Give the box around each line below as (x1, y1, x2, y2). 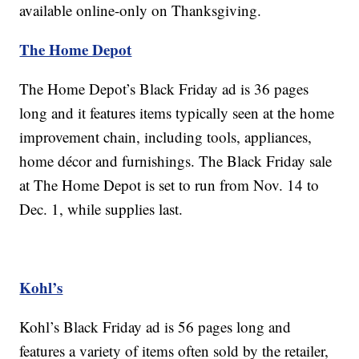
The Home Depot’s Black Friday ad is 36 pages (19, 79, 309, 99)
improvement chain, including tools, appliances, (19, 127, 313, 147)
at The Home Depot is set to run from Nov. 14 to (19, 175, 320, 196)
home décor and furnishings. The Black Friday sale (19, 151, 333, 171)
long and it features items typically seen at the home (19, 103, 335, 123)
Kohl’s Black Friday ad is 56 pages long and (19, 317, 292, 337)
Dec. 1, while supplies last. (19, 199, 184, 220)
